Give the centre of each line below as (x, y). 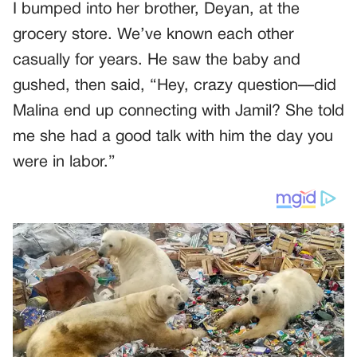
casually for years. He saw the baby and (157, 61)
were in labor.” (64, 163)
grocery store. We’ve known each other (153, 35)
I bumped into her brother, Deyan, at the (156, 10)
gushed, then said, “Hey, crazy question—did (175, 86)
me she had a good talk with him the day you (173, 137)
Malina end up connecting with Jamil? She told (178, 112)
